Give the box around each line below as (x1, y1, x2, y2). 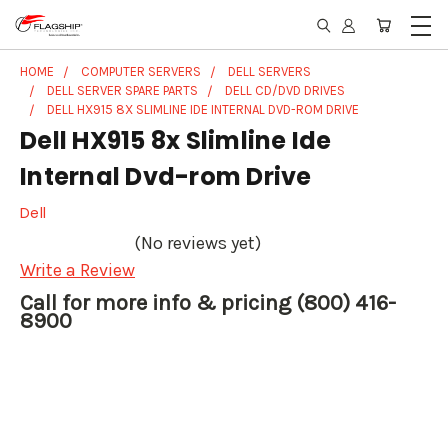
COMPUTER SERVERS (81, 64, 201, 79)
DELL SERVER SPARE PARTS (47, 83, 198, 98)
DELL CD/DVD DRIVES (225, 83, 345, 98)
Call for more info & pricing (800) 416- (20, 290, 396, 317)
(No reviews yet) (134, 232, 261, 255)
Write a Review (20, 259, 135, 282)
